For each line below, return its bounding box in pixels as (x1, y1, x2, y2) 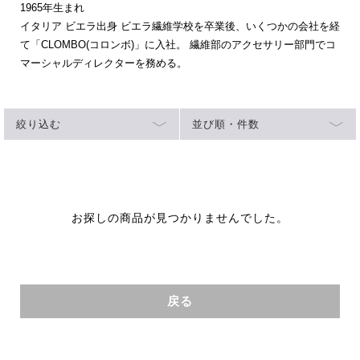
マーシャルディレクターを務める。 (19, 57, 187, 69)
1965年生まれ (19, 2, 84, 14)
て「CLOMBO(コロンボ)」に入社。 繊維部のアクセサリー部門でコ (19, 39, 336, 51)
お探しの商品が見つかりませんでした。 (72, 211, 288, 224)
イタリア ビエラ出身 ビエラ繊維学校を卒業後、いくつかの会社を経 (19, 20, 340, 32)
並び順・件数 (192, 118, 260, 130)
